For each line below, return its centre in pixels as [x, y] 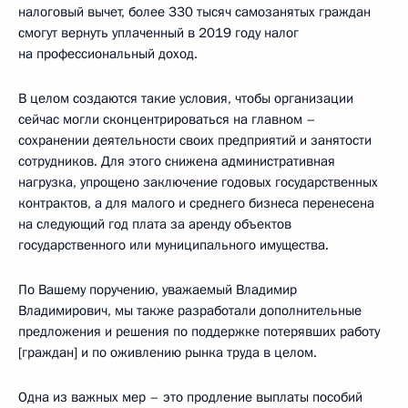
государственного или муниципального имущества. [173, 245]
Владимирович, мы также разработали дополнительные [190, 311]
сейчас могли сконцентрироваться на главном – [167, 120]
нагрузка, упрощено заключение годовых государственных [198, 183]
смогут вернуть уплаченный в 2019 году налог [158, 33]
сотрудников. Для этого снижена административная [177, 162]
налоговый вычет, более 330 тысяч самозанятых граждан [194, 12]
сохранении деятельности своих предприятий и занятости [195, 141]
